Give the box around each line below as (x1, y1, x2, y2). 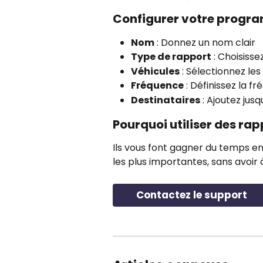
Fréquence (131, 79, 184, 93)
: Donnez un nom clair (154, 35, 255, 49)
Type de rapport (131, 50, 211, 64)
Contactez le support (136, 187, 247, 202)
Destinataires (131, 93, 200, 107)
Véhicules (131, 64, 180, 78)
